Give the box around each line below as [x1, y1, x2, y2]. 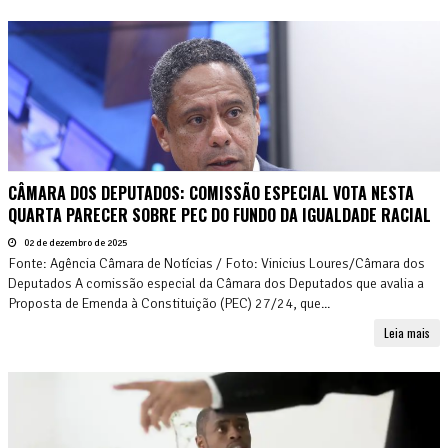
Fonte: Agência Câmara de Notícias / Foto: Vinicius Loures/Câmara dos [8, 254, 425, 272]
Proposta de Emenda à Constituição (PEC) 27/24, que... [8, 294, 330, 312]
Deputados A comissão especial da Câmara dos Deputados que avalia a [8, 274, 424, 292]
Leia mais [384, 323, 430, 341]
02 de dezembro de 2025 [22, 236, 127, 249]
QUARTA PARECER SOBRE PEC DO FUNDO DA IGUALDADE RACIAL [8, 202, 431, 227]
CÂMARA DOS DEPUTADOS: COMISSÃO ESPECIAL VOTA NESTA [8, 180, 414, 205]
